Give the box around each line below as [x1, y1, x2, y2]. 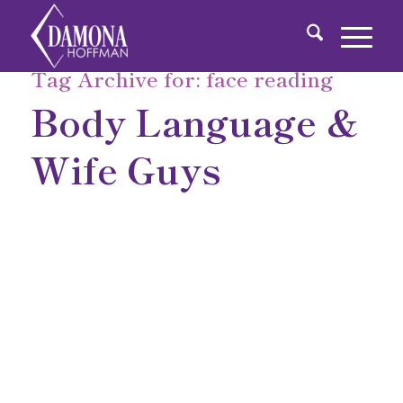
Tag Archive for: [30, 63, 206, 94]
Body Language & [30, 94, 360, 148]
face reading [205, 63, 334, 94]
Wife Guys [30, 141, 220, 195]
